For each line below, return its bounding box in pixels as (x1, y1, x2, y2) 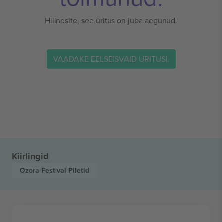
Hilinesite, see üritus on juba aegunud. (45, 15, 177, 26)
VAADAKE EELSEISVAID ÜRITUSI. (53, 53, 169, 64)
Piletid (68, 166, 89, 175)
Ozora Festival (20, 166, 68, 175)
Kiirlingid (12, 150, 49, 163)
